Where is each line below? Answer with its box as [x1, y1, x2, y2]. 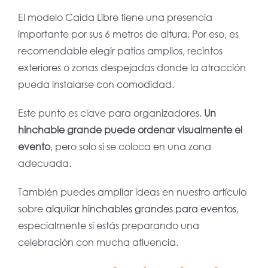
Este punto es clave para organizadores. [17, 106, 204, 120]
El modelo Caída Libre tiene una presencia [17, 11, 212, 24]
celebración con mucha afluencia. [17, 236, 178, 249]
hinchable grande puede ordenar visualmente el [17, 123, 242, 136]
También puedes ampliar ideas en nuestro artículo [17, 185, 246, 199]
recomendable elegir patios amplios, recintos [17, 44, 223, 57]
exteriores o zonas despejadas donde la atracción [17, 61, 246, 74]
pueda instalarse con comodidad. [17, 78, 174, 91]
